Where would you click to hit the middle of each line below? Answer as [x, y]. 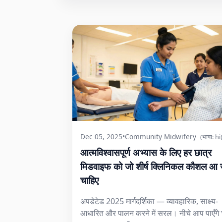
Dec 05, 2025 [101, 137]
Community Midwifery [161, 137]
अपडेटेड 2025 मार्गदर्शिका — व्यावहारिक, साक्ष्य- [149, 201]
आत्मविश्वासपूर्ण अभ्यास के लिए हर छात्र [146, 152]
